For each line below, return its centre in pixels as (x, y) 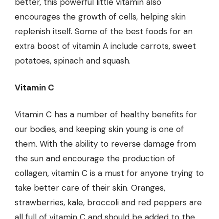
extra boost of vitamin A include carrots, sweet (105, 46)
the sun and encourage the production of (95, 159)
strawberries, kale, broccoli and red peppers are (108, 203)
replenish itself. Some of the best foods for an (104, 32)
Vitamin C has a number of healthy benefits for (106, 115)
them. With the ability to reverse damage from (105, 144)
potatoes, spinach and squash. (73, 61)
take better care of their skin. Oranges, (90, 188)
